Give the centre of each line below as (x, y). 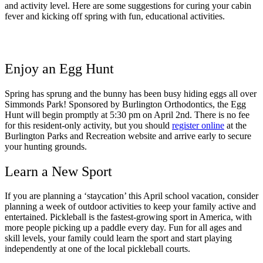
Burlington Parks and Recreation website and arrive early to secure (128, 136)
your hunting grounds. (48, 146)
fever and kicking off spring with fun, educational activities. (116, 16)
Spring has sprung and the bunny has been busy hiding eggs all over (131, 93)
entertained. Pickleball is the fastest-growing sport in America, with (128, 217)
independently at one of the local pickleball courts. (99, 249)
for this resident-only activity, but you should (88, 125)
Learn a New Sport (58, 171)
